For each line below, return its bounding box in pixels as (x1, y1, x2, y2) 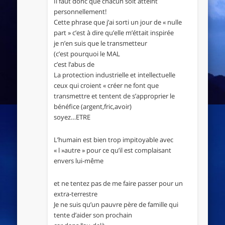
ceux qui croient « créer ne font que (53, 80, 159, 90)
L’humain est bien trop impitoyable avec (53, 135, 173, 144)
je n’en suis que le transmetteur (53, 38, 147, 48)
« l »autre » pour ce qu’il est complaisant (53, 145, 171, 155)
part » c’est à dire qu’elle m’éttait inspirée (53, 28, 174, 37)
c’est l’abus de (53, 59, 94, 69)
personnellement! (53, 7, 106, 16)
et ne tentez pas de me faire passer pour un (53, 178, 183, 188)
